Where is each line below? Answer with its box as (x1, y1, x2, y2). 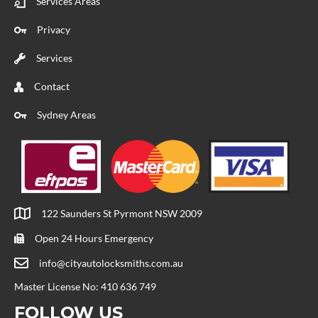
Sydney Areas (37, 108, 96, 121)
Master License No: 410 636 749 (14, 280, 156, 293)
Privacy (37, 23, 70, 35)
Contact (34, 79, 70, 92)
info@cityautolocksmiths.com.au (39, 257, 183, 270)
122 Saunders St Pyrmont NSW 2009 (41, 207, 202, 220)
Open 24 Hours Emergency (35, 232, 153, 245)
